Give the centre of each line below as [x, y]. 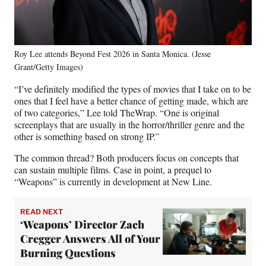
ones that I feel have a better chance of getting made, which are [131, 101]
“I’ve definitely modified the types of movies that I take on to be [133, 89]
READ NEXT [42, 212]
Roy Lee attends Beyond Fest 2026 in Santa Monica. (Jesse [113, 54]
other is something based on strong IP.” [87, 136]
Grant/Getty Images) [49, 67]
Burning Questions [68, 253]
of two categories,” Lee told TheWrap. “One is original [117, 113]
